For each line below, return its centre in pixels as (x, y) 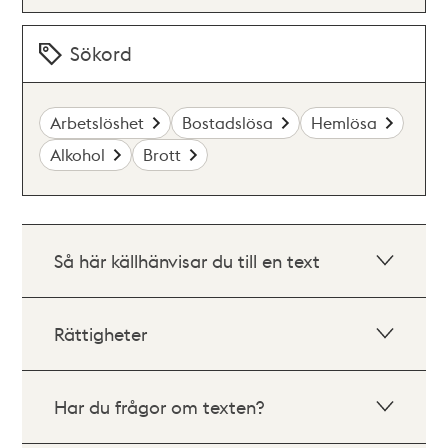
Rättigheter (101, 333)
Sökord (101, 53)
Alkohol (78, 154)
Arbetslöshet (97, 122)
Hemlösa (344, 122)
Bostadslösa (228, 122)
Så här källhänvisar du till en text (187, 260)
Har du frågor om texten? (159, 406)
